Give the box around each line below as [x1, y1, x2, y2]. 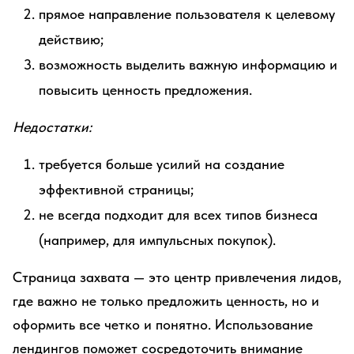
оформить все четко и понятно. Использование [13, 316, 313, 333]
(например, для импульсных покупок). [39, 232, 276, 248]
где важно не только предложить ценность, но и [13, 292, 319, 309]
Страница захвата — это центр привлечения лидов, [13, 269, 341, 285]
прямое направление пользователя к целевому [39, 6, 335, 22]
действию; [39, 31, 104, 47]
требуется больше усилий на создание [39, 156, 284, 172]
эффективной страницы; [39, 181, 194, 198]
